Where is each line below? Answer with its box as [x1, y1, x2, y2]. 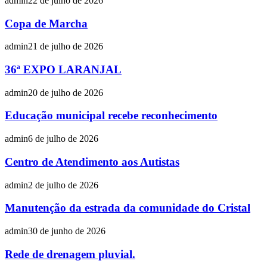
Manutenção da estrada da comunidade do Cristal [5, 201, 250, 215]
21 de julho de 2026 [28, 41, 103, 52]
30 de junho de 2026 [28, 226, 105, 237]
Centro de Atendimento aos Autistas [5, 155, 179, 168]
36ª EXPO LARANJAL [5, 63, 122, 76]
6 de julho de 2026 [28, 133, 98, 144]
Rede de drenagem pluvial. [5, 247, 135, 260]
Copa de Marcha [5, 17, 88, 30]
